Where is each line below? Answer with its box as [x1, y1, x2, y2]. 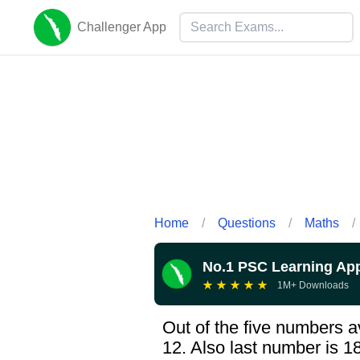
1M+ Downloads [277, 279, 349, 291]
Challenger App [77, 20, 166, 34]
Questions [218, 215, 276, 230]
